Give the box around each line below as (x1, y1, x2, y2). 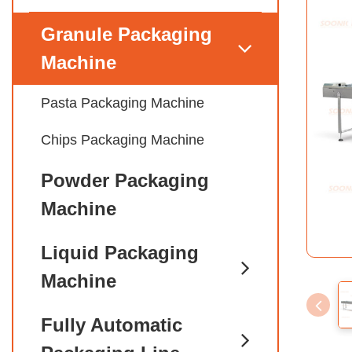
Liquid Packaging (41, 242, 199, 263)
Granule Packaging (41, 24, 212, 45)
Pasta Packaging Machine (41, 95, 204, 111)
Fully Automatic (41, 314, 182, 335)
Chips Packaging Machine (41, 132, 204, 148)
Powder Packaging (41, 170, 209, 191)
